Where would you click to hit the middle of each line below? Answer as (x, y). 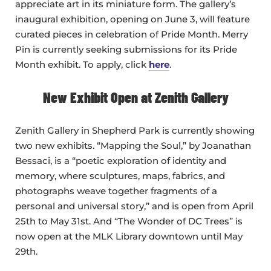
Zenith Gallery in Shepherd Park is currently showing (135, 131)
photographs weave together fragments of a (116, 191)
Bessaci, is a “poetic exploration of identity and (121, 161)
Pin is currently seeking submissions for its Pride (126, 50)
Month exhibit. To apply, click (82, 65)
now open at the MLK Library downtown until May (129, 237)
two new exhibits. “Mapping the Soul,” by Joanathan (133, 146)
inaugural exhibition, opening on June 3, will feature (132, 19)
